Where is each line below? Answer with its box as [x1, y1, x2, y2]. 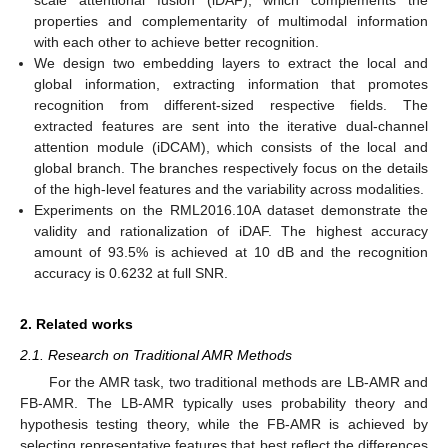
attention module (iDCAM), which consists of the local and [34, 138, 428, 155]
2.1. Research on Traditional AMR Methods [20, 346, 292, 363]
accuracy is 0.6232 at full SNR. [34, 264, 229, 281]
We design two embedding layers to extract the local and [34, 54, 428, 71]
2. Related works [20, 315, 133, 332]
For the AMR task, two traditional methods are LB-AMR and [48, 374, 428, 391]
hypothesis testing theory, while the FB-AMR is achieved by [20, 416, 428, 433]
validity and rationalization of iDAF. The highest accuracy [34, 222, 428, 239]
